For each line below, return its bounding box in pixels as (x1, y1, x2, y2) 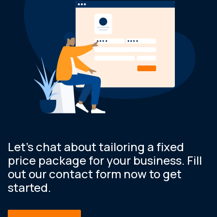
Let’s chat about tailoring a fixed (8, 138, 184, 155)
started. (8, 179, 51, 195)
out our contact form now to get (8, 165, 182, 182)
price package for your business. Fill (8, 152, 202, 168)
